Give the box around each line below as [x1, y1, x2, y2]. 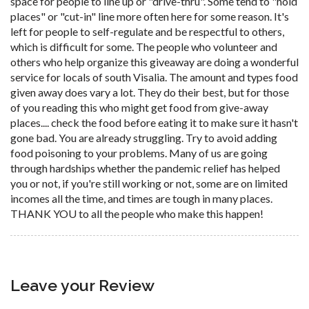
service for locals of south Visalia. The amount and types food [10, 70, 298, 83]
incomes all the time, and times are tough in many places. [10, 191, 272, 205]
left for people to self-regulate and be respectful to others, [10, 24, 284, 38]
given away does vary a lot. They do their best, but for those [10, 85, 289, 99]
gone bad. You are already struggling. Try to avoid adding [10, 130, 277, 144]
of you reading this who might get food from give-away [10, 100, 268, 114]
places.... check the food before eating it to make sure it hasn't [10, 115, 298, 129]
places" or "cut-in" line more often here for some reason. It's [10, 9, 289, 23]
